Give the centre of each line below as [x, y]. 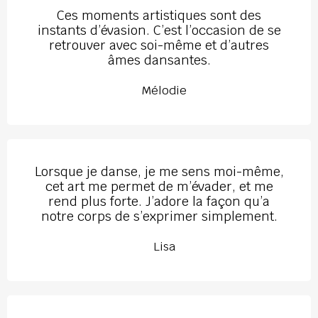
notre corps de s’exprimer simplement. [159, 216]
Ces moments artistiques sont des [159, 15]
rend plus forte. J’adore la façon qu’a [159, 201]
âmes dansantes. [159, 60]
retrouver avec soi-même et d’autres [159, 45]
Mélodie [164, 90]
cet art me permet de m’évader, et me [159, 186]
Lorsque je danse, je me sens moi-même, [159, 171]
